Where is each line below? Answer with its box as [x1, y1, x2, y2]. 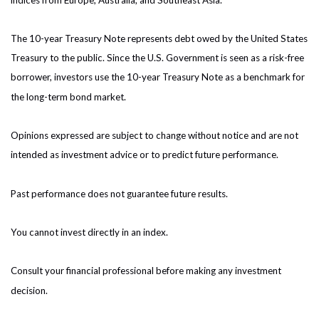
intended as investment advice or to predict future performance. [11, 149, 278, 161]
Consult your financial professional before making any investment [11, 265, 281, 277]
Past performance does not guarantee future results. [11, 187, 228, 199]
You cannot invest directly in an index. [11, 226, 168, 239]
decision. [11, 284, 48, 296]
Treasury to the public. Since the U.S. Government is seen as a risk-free [11, 52, 304, 64]
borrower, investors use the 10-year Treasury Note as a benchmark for [11, 71, 305, 83]
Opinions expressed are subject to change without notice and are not [11, 130, 298, 142]
